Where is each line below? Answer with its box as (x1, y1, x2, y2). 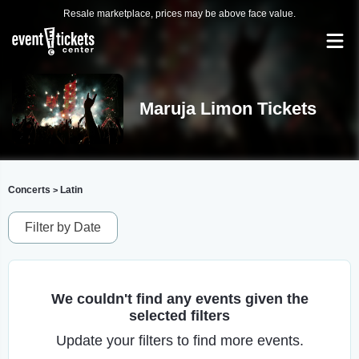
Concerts (8, 184, 50, 196)
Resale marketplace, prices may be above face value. (63, 8, 296, 19)
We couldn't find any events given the (50, 291, 309, 307)
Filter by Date (25, 220, 101, 234)
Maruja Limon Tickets (139, 99, 317, 119)
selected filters (129, 308, 230, 324)
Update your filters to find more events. (55, 333, 304, 349)
